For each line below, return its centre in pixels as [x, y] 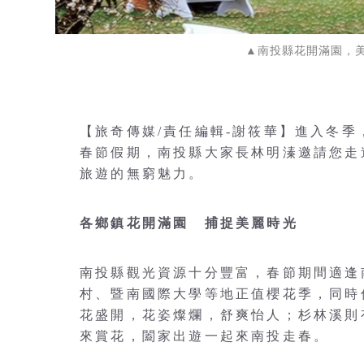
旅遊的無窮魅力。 [142, 174]
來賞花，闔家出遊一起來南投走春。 [205, 336]
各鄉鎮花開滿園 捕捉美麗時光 [189, 223]
